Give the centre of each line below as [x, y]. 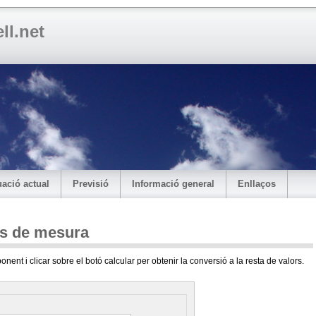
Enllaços [257, 184]
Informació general [173, 184]
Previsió [91, 184]
